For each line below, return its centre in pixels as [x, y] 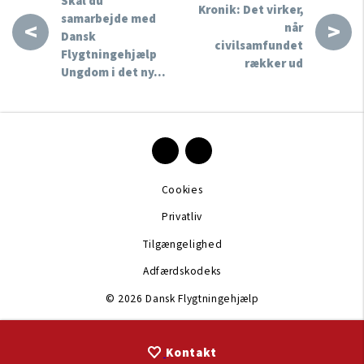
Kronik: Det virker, [251, 11]
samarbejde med [108, 19]
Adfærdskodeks [182, 271]
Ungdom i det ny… [113, 73]
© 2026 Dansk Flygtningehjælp [182, 299]
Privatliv [182, 217]
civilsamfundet [259, 46]
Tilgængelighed [182, 244]
